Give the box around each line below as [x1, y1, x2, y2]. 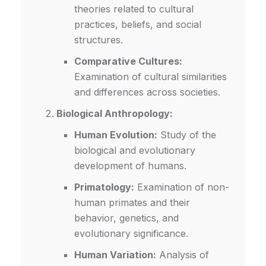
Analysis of [156, 249, 209, 261]
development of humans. [74, 160, 186, 172]
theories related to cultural [74, 3, 194, 15]
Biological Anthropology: [56, 107, 173, 120]
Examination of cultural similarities [74, 71, 227, 83]
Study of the [157, 129, 216, 141]
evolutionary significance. [74, 227, 188, 240]
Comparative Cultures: [74, 55, 182, 68]
